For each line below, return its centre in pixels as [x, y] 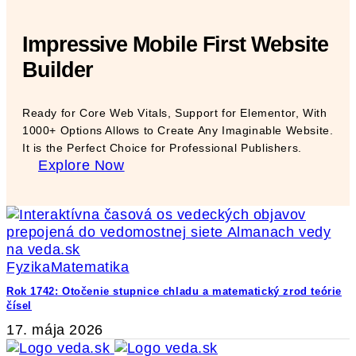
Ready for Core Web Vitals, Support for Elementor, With [175, 112]
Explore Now [81, 165]
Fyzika [29, 267]
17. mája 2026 [55, 330]
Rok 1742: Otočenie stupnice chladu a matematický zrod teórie [174, 291]
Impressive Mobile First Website [175, 44]
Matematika [90, 267]
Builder [58, 70]
